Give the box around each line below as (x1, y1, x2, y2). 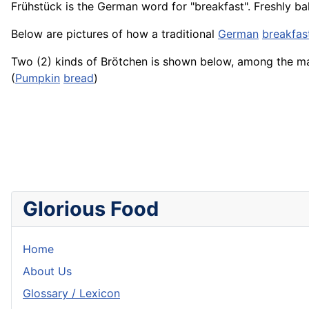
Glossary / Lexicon (23, 286, 120, 301)
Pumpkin (15, 71, 60, 86)
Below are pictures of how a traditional (11, 27, 218, 41)
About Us (23, 264, 72, 279)
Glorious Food (23, 197, 159, 221)
